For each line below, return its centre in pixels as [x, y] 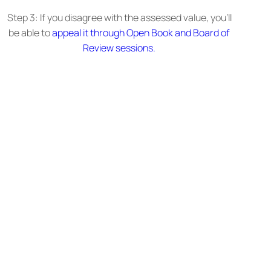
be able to [31, 33]
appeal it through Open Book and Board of [141, 33]
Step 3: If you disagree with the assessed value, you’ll [119, 18]
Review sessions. [119, 48]
